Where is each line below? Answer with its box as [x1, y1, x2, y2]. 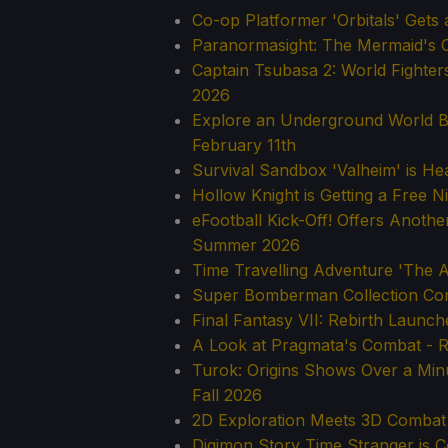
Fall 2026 [192, 384, 262, 405]
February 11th [192, 134, 296, 155]
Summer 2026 [192, 234, 300, 255]
